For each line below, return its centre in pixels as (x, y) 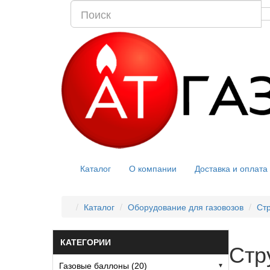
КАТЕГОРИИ (86, 242)
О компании (153, 168)
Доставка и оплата (231, 168)
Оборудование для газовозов (186, 206)
